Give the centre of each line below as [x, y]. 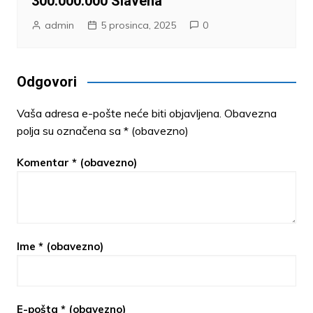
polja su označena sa [70, 130]
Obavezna [250, 113]
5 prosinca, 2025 [138, 25]
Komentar [44, 162]
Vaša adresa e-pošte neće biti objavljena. [119, 113]
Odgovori [46, 81]
